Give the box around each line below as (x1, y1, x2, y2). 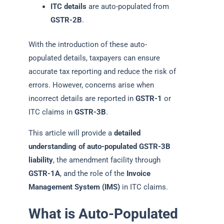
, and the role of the (60, 168, 126, 178)
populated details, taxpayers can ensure (28, 53, 160, 63)
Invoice (126, 168, 150, 178)
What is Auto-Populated (28, 205, 178, 222)
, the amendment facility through (53, 155, 160, 164)
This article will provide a (28, 128, 114, 137)
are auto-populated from (86, 2, 169, 11)
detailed (114, 128, 140, 137)
